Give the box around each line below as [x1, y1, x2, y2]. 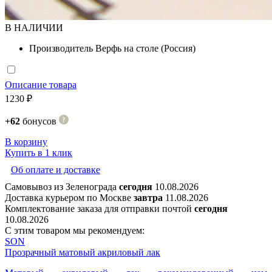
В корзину [5, 136, 47, 147]
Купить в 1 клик [5, 147, 72, 158]
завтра [134, 192, 163, 203]
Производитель [29, 42, 93, 53]
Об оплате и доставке [11, 164, 100, 175]
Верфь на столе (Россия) [95, 42, 195, 53]
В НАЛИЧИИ [5, 22, 63, 33]
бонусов [20, 115, 59, 126]
